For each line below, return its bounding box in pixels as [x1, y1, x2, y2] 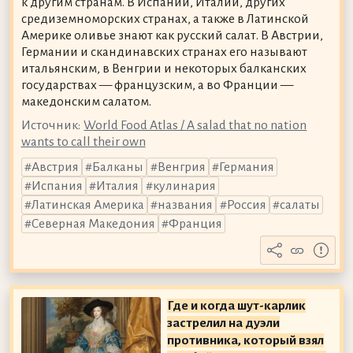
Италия [96, 179, 139, 194]
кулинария [152, 179, 216, 194]
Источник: [20, 118, 80, 133]
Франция [169, 217, 223, 232]
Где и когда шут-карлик [167, 298, 307, 313]
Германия [218, 160, 274, 175]
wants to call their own [20, 135, 146, 150]
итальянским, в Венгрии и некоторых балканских [20, 61, 307, 76]
